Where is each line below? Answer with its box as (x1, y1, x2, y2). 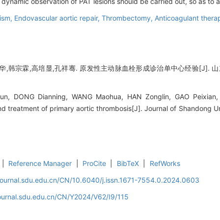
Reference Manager (8, 159, 72, 168)
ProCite (82, 159, 107, 168)
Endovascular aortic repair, (14, 14, 102, 23)
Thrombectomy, (102, 14, 155, 23)
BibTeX (116, 159, 139, 168)
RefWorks (149, 159, 180, 168)
